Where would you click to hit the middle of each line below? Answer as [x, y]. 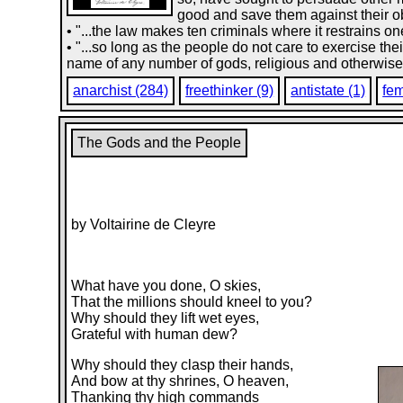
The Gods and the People [160, 143]
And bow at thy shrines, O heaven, [180, 381]
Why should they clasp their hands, [183, 365]
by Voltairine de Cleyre [144, 224]
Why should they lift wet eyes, [166, 318]
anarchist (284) [121, 90]
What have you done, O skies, [166, 286]
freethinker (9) [230, 90]
